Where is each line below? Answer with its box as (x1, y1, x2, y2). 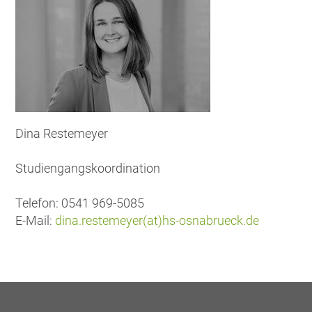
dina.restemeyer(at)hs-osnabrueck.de (55, 212, 260, 228)
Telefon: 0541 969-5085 (15, 195, 145, 210)
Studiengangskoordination (15, 160, 161, 175)
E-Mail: (15, 212, 56, 228)
